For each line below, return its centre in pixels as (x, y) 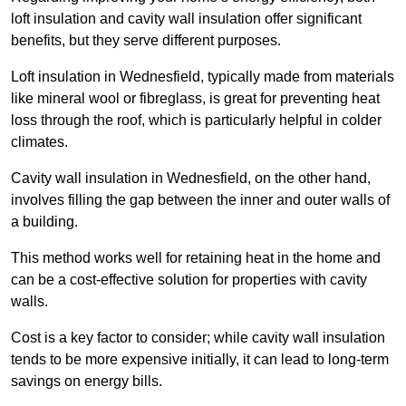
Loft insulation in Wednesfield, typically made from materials (203, 77)
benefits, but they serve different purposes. (146, 41)
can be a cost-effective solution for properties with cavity (189, 280)
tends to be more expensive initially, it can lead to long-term (200, 360)
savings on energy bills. (87, 382)
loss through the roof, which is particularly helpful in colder (196, 121)
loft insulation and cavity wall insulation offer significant (186, 19)
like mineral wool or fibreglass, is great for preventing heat (195, 99)
